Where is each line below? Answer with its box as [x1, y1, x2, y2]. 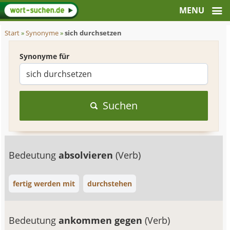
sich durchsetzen [65, 29, 122, 37]
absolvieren [59, 149, 116, 161]
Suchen [102, 99, 138, 112]
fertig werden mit [13, 179, 75, 188]
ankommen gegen [59, 214, 145, 226]
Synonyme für [20, 51, 70, 61]
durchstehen [87, 179, 132, 188]
